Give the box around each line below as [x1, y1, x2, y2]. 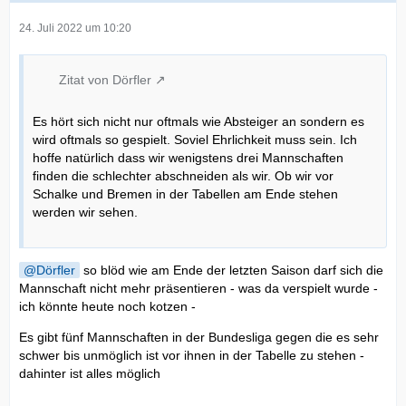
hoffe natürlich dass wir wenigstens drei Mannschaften [33, 150, 343, 166]
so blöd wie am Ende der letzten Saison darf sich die [80, 263, 383, 278]
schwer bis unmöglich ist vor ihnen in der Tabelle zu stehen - [19, 348, 364, 363]
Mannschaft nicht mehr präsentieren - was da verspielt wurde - [19, 281, 378, 296]
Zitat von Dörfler [59, 72, 151, 88]
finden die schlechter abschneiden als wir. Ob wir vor [33, 169, 333, 184]
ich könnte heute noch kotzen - [19, 299, 196, 314]
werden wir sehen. [33, 205, 138, 220]
